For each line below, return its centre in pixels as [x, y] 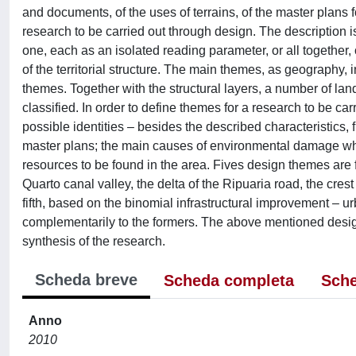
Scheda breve [86, 280]
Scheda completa [229, 281]
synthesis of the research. [94, 241]
